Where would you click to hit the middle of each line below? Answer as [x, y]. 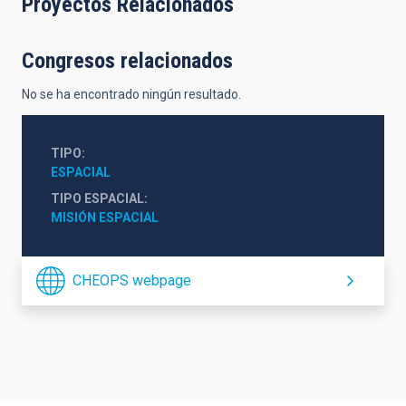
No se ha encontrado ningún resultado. [131, 94]
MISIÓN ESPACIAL [105, 217]
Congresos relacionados [127, 60]
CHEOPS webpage [132, 280]
